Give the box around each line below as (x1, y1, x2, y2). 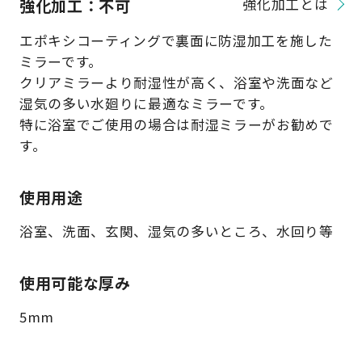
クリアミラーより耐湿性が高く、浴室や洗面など (19, 72, 334, 92)
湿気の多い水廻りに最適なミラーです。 (19, 93, 274, 113)
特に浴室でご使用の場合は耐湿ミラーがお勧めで (19, 114, 334, 134)
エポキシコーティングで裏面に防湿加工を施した (19, 30, 333, 50)
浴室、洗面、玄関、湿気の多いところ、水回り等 (19, 221, 334, 241)
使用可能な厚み (19, 271, 131, 294)
